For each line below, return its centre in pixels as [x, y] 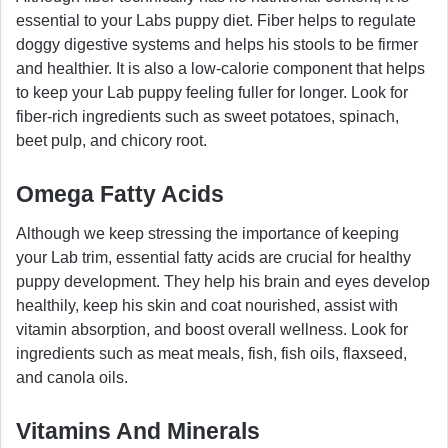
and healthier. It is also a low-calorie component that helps [220, 69]
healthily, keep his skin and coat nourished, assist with [207, 305]
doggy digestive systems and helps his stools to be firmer [217, 45]
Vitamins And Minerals [138, 430]
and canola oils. [72, 377]
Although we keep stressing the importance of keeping [207, 233]
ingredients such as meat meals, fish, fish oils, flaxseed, [211, 353]
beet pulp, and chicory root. [111, 141]
